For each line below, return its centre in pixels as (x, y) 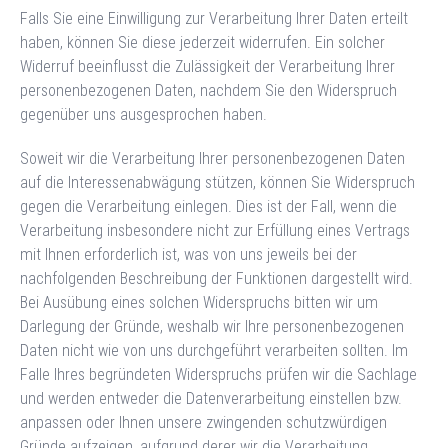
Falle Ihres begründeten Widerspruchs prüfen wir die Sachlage (218, 374)
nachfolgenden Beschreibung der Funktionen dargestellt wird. (216, 278)
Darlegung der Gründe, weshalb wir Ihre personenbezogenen (212, 326)
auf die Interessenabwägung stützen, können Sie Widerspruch (217, 182)
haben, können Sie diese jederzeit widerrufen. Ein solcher (202, 42)
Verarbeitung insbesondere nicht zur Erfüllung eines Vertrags (215, 230)
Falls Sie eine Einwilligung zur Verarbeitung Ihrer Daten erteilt (214, 18)
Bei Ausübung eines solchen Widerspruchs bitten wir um (199, 302)
